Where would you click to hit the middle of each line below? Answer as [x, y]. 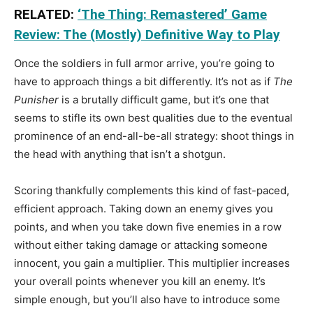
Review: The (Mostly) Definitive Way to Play [147, 34]
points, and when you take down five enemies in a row [148, 226]
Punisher [36, 99]
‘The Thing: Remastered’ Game [172, 14]
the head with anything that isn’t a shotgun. [120, 154]
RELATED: [46, 14]
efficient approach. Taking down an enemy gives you [144, 208]
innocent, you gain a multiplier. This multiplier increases [152, 263]
